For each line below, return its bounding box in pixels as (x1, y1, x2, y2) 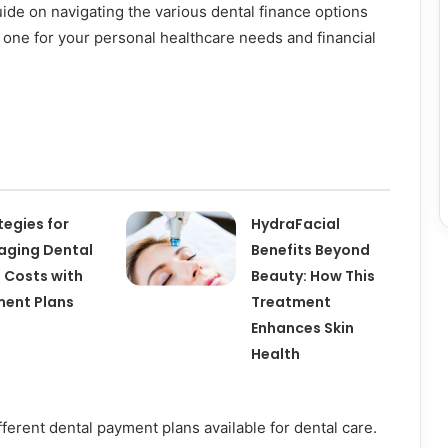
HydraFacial (251, 214, 341, 235)
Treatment (251, 292, 332, 313)
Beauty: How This (251, 266, 376, 287)
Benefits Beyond (251, 240, 371, 261)
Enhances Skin (251, 318, 355, 339)
